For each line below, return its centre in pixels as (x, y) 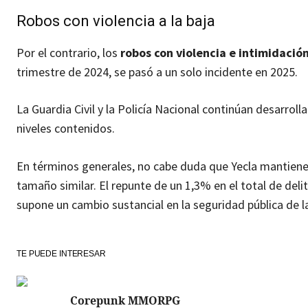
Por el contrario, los (68, 53)
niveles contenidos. (66, 129)
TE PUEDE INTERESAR (61, 254)
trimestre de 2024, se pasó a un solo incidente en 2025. (157, 72)
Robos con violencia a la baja (116, 21)
